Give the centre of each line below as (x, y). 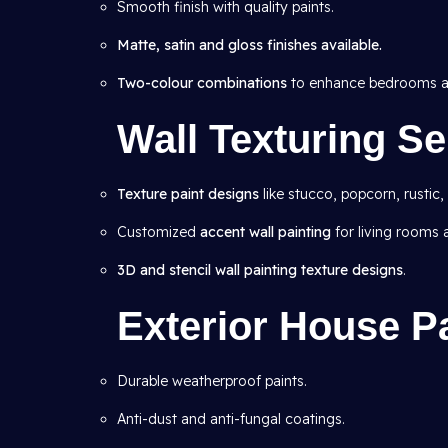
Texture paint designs (188, 194)
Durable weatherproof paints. (212, 381)
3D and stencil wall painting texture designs (260, 270)
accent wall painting (265, 232)
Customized (158, 232)
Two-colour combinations (202, 83)
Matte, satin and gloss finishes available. (249, 45)
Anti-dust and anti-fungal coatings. (231, 419)
